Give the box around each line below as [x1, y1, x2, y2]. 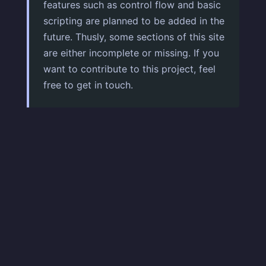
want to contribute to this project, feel [43, 63, 216, 75]
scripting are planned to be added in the [43, 15, 224, 27]
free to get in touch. [43, 79, 133, 91]
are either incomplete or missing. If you [43, 47, 219, 59]
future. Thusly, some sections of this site [43, 31, 224, 43]
